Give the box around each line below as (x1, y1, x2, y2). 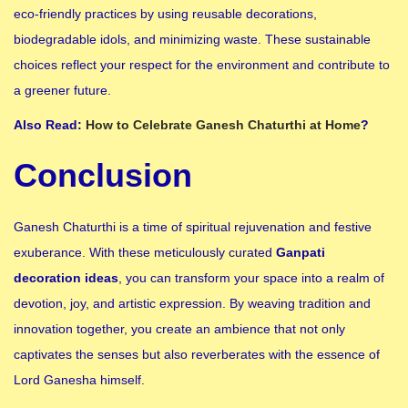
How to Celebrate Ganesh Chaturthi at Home (86, 117, 361, 133)
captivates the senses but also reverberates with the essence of (14, 347, 380, 362)
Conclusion (14, 157, 192, 195)
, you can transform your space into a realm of (118, 270, 384, 286)
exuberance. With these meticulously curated (14, 245, 276, 260)
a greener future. (14, 83, 111, 98)
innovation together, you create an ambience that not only (14, 321, 345, 337)
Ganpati (276, 245, 325, 260)
